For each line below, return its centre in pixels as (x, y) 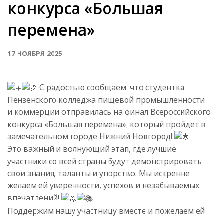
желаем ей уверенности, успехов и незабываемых (103, 186)
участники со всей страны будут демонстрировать (105, 161)
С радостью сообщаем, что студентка (111, 87)
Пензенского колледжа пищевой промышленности (106, 100)
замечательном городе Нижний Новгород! (91, 136)
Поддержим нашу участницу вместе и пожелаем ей (106, 210)
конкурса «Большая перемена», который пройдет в (107, 124)
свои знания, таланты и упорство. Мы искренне (99, 173)
